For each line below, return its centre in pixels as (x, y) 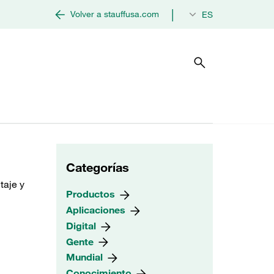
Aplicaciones (97, 209)
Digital (82, 225)
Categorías (98, 167)
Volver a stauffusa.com (115, 14)
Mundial (86, 257)
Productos (92, 194)
